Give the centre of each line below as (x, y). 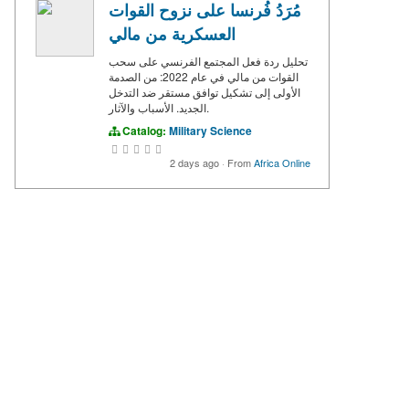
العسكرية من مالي (172, 33)
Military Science (210, 130)
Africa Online (282, 162)
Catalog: (144, 130)
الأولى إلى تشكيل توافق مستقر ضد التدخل (204, 91)
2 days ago (196, 162)
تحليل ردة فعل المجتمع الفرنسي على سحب (208, 60)
